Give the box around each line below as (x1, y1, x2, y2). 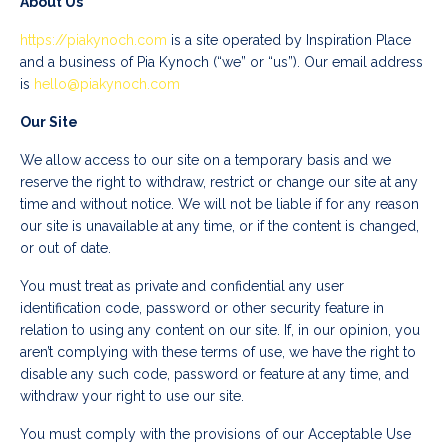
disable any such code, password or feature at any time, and (20, 366, 409, 383)
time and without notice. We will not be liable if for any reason (20, 196, 419, 213)
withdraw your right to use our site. (20, 388, 244, 405)
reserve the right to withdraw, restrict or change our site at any (20, 174, 418, 191)
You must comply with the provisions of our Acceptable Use (20, 426, 411, 443)
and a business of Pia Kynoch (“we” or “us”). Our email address (20, 54, 423, 71)
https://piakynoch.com (20, 32, 167, 49)
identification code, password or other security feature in (20, 300, 384, 317)
